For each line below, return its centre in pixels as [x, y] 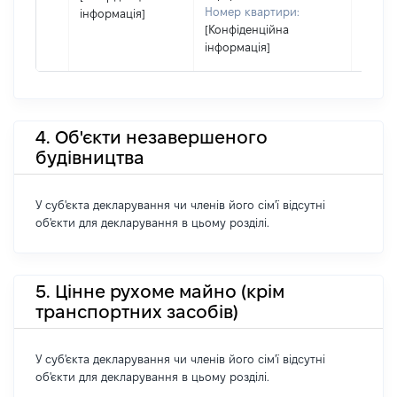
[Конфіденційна [247, 29]
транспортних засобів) [137, 311]
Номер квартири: [252, 12]
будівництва [90, 157]
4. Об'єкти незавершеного [152, 137]
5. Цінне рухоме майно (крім [160, 291]
